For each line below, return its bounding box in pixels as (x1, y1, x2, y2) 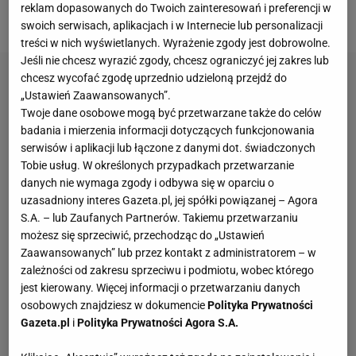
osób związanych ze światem (12, 9, 200, 26)
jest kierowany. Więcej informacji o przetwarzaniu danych (21, 281, 301, 295)
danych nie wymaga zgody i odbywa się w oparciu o (21, 176, 275, 190)
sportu (200, 9, 241, 26)
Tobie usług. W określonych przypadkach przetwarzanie (21, 159, 295, 172)
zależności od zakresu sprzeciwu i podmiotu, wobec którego (21, 264, 315, 277)
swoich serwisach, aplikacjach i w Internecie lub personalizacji (21, 19, 323, 33)
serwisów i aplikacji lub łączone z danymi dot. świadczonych (21, 141, 316, 155)
